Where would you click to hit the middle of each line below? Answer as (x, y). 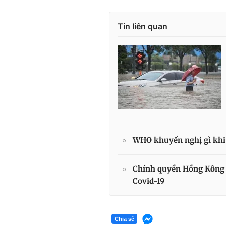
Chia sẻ (124, 219)
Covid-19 (149, 181)
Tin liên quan (143, 26)
